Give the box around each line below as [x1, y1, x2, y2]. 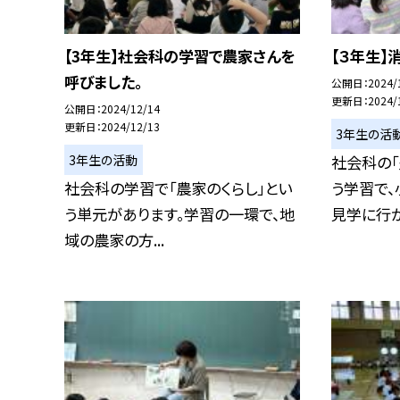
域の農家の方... [64, 229, 164, 252]
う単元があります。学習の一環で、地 [64, 203, 295, 226]
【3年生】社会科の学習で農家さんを [64, 45, 295, 68]
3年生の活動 [69, 150, 138, 169]
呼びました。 [64, 71, 142, 94]
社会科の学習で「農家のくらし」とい [64, 177, 292, 200]
